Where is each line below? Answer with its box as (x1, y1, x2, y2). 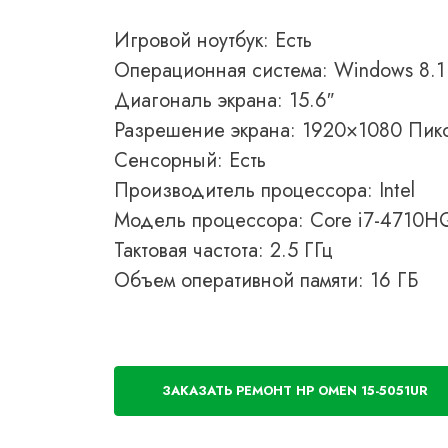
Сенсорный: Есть (114, 146, 266, 175)
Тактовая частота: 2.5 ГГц (114, 236, 333, 265)
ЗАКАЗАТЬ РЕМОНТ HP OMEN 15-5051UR (162, 381, 428, 400)
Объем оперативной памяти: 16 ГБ (114, 266, 418, 295)
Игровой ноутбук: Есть (114, 26, 312, 55)
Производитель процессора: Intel (114, 176, 415, 205)
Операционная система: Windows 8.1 (114, 56, 445, 85)
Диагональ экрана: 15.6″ (114, 86, 334, 115)
